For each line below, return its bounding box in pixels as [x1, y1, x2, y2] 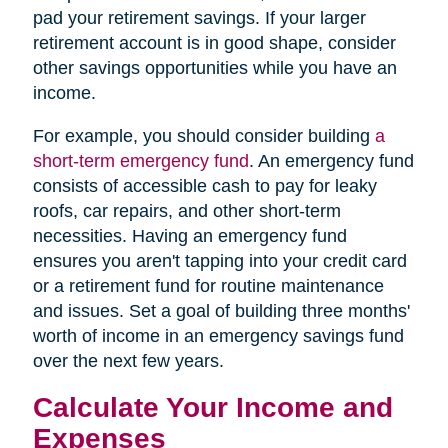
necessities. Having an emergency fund [32, 225, 347, 246]
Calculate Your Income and [32, 390, 393, 423]
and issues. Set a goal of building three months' [32, 300, 410, 321]
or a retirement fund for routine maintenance [32, 275, 384, 296]
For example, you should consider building [32, 125, 375, 146]
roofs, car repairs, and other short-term [32, 200, 341, 221]
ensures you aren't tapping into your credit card [32, 250, 407, 271]
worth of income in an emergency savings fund [32, 325, 404, 346]
